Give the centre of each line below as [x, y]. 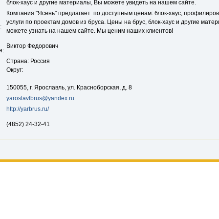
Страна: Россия [28, 61]
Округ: [15, 70]
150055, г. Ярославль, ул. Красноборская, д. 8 [69, 88]
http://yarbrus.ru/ [28, 109]
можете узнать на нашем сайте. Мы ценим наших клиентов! [90, 31]
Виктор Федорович [32, 46]
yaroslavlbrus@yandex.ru [40, 98]
